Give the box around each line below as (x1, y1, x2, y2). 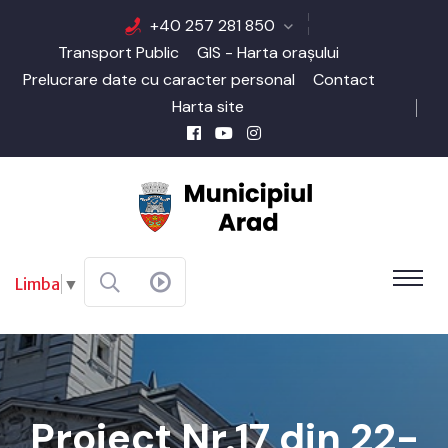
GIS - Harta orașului (197, 41, 339, 63)
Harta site (171, 95, 244, 117)
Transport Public (58, 41, 179, 63)
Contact (312, 68, 375, 90)
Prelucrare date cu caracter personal (22, 68, 295, 90)
